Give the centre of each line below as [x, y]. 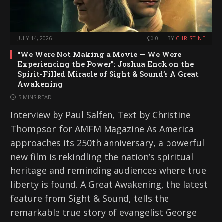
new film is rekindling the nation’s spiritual [102, 157]
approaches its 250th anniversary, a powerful [107, 143]
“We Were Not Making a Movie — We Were [99, 54]
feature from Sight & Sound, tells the [90, 198]
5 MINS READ [35, 97]
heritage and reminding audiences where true [108, 171]
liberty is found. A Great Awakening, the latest [109, 185]
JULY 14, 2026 [34, 38]
